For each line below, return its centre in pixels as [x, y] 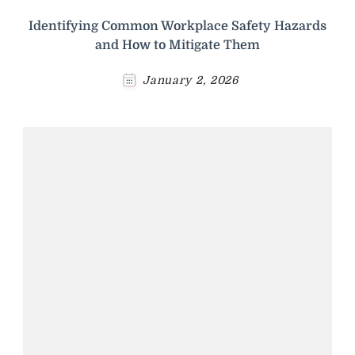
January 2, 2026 [191, 80]
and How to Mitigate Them [177, 45]
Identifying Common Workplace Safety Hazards [177, 26]
